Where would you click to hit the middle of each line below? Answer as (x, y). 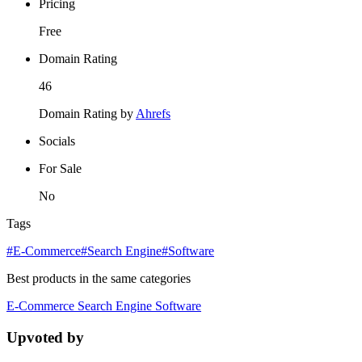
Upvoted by (45, 338)
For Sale (60, 169)
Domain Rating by (87, 114)
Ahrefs (153, 114)
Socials (57, 141)
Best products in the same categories (99, 279)
